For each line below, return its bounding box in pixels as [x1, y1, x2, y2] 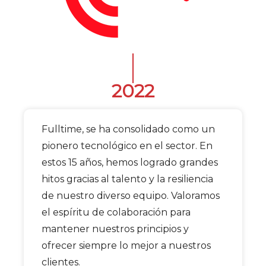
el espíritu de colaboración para [42, 207, 191, 218]
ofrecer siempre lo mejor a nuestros [42, 240, 211, 252]
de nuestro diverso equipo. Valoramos [42, 190, 220, 202]
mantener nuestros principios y [42, 223, 189, 235]
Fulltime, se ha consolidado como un [42, 123, 215, 135]
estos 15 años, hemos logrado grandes [42, 157, 218, 169]
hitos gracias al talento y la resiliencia [42, 173, 213, 185]
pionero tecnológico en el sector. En [42, 140, 213, 152]
